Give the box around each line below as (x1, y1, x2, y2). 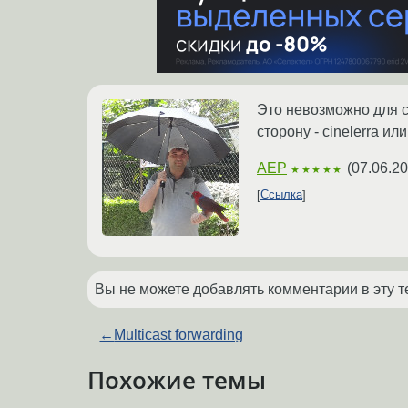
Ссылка (260, 188, 302, 202)
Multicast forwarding (114, 326, 244, 342)
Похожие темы (87, 363, 266, 395)
